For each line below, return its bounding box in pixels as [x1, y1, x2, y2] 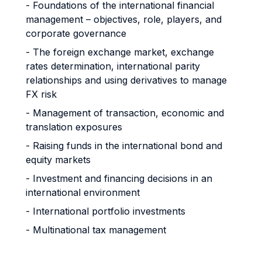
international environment [26, 187, 140, 198]
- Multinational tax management [26, 224, 166, 236]
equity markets [26, 154, 91, 166]
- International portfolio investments [26, 205, 185, 217]
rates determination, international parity [26, 60, 200, 72]
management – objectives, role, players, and [26, 13, 222, 25]
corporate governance [26, 27, 126, 39]
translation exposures [26, 121, 122, 133]
